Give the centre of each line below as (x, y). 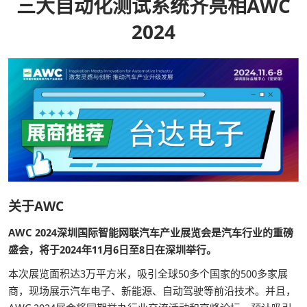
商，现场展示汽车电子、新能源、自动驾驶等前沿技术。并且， (152, 290)
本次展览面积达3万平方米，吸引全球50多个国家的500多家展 (148, 273)
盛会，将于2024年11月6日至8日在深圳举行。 (112, 249)
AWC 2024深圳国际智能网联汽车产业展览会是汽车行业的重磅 (151, 232)
